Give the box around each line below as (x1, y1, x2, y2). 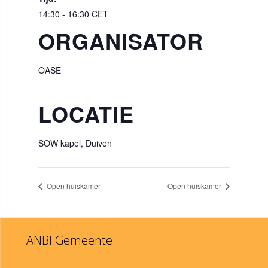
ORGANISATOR (38, 25, 203, 56)
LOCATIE (38, 98, 134, 129)
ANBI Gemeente (26, 232, 112, 248)
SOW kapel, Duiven (38, 137, 112, 149)
